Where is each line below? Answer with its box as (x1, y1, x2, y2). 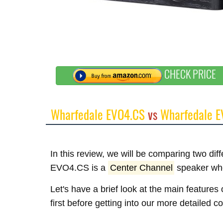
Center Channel (110, 163, 173, 173)
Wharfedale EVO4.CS (51, 105, 145, 123)
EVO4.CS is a (50, 163, 108, 173)
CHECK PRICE (162, 66, 217, 82)
